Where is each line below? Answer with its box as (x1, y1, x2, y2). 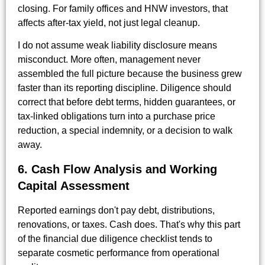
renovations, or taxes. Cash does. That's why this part (18, 219, 240, 230)
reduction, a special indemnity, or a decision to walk (18, 125, 232, 136)
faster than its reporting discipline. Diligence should (18, 83, 231, 93)
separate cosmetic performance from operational (18, 247, 219, 258)
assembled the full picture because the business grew (18, 69, 242, 79)
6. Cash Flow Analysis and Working (18, 162, 217, 176)
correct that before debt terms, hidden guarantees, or (18, 97, 235, 108)
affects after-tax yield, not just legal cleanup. (18, 17, 200, 28)
